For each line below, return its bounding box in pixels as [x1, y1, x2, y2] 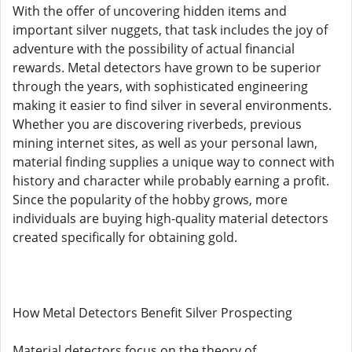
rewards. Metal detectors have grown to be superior [13, 59, 321, 76]
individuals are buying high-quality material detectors [13, 210, 328, 227]
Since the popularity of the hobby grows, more [13, 191, 288, 208]
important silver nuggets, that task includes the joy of [13, 21, 328, 38]
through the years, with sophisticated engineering [13, 78, 308, 95]
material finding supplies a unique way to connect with [13, 153, 335, 170]
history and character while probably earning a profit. [13, 172, 329, 189]
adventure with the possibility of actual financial [13, 40, 295, 57]
